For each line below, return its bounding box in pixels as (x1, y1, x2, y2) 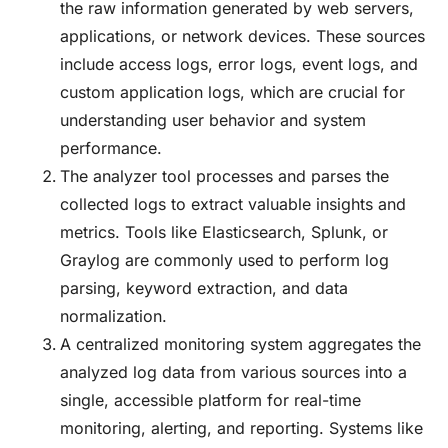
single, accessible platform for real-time (60, 390, 361, 411)
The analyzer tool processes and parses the (60, 166, 389, 187)
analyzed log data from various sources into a (60, 362, 407, 383)
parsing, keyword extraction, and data (60, 278, 348, 299)
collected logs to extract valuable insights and (60, 194, 406, 215)
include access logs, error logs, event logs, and (60, 54, 418, 75)
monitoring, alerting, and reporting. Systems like (60, 418, 423, 439)
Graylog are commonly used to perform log (60, 250, 389, 271)
